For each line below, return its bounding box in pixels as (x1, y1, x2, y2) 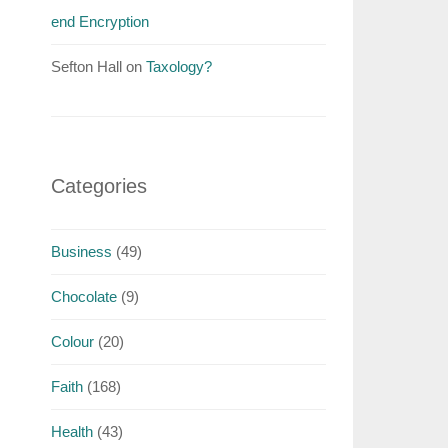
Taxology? (145, 58, 212, 75)
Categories (50, 175, 147, 197)
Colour (50, 333, 94, 350)
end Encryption (50, 13, 149, 30)
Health (50, 423, 93, 440)
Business (50, 243, 112, 260)
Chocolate (50, 288, 117, 305)
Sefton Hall (50, 58, 122, 75)
